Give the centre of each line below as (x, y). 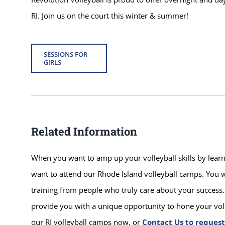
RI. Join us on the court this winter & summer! (109, 15)
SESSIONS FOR (65, 54)
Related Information (84, 131)
